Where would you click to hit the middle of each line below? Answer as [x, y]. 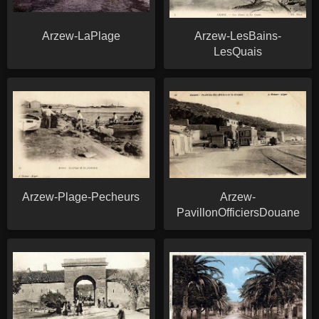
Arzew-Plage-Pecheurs [81, 197]
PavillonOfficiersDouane [238, 212]
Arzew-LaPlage [81, 36]
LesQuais [237, 51]
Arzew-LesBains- [237, 36]
